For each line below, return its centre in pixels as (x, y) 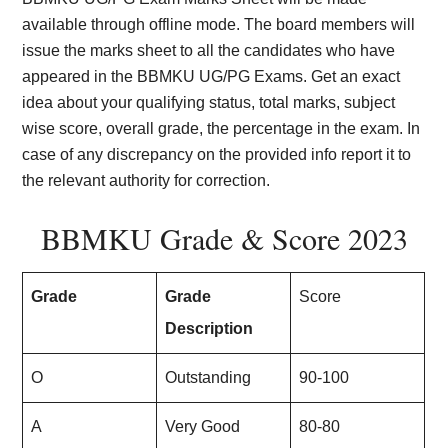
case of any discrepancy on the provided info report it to (217, 154)
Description (209, 328)
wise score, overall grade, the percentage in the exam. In (221, 128)
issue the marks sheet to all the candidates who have (209, 50)
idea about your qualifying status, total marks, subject (209, 102)
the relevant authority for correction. (146, 180)
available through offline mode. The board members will (219, 24)
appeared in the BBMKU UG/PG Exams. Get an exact (211, 76)
